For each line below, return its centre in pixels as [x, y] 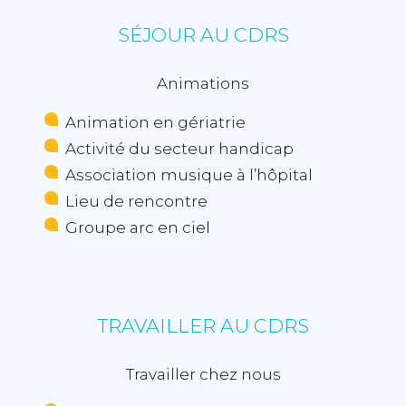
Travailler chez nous [203, 375]
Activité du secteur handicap [180, 149]
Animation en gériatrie [156, 123]
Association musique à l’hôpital [189, 175]
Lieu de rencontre [137, 202]
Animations [203, 84]
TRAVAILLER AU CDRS [203, 326]
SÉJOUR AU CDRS [203, 35]
